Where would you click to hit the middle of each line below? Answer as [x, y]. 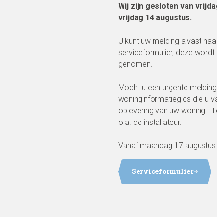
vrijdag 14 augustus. [155, 18]
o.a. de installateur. [150, 122]
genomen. [135, 64]
